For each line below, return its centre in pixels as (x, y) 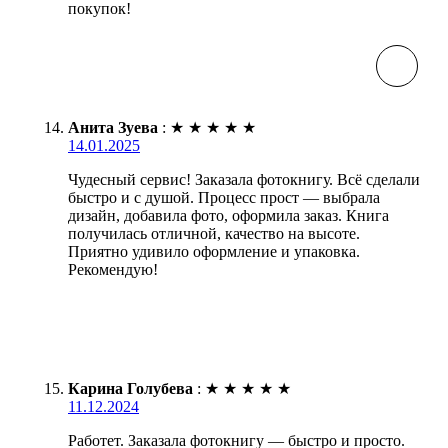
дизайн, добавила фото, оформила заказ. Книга (228, 216)
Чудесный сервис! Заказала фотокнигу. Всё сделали (244, 180)
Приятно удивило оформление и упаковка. (214, 252)
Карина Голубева (130, 389)
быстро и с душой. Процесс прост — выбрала (224, 198)
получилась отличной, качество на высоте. (214, 234)
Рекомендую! (113, 270)
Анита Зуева (113, 128)
